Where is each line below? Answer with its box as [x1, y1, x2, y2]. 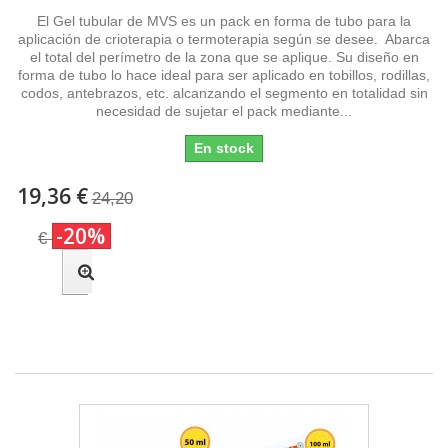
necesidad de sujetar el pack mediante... [96, 102, 352, 119]
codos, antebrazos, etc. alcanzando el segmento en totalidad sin [20, 84, 428, 101]
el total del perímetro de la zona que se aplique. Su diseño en [29, 48, 419, 65]
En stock [194, 139, 254, 156]
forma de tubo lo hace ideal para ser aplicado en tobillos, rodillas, [18, 66, 430, 83]
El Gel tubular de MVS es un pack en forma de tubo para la [37, 12, 411, 29]
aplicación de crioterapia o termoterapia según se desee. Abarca [18, 30, 430, 47]
